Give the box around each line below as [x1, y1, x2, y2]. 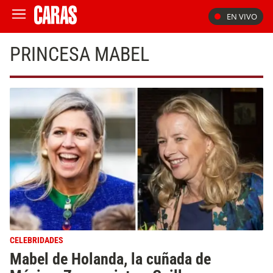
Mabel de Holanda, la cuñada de [10, 250, 211, 268]
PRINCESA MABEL [10, 43, 149, 66]
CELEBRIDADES [10, 235, 63, 246]
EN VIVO [227, 11, 257, 22]
